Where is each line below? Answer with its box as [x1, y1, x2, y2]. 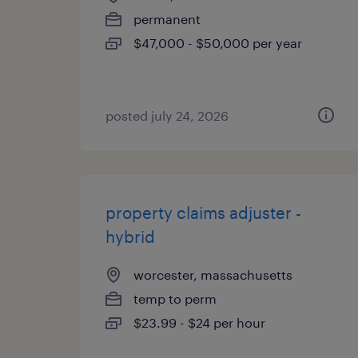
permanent [133, 11, 201, 26]
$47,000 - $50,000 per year [133, 35, 302, 50]
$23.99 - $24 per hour [133, 315, 265, 330]
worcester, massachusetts [133, 267, 292, 282]
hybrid [105, 227, 155, 246]
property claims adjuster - [105, 203, 301, 222]
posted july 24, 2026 [105, 108, 229, 123]
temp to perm [133, 291, 217, 306]
